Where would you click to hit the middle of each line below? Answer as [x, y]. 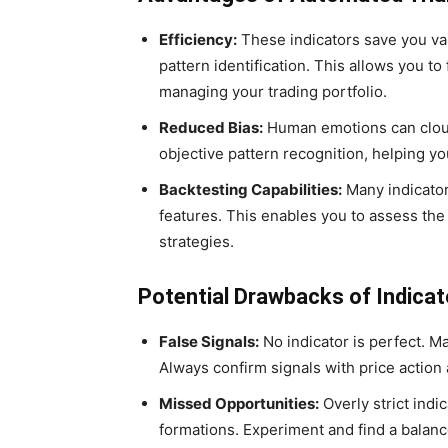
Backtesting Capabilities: [250, 190]
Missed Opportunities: [239, 404]
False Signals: [209, 342]
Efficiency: [198, 40]
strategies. [196, 242]
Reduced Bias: [211, 128]
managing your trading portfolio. [273, 92]
